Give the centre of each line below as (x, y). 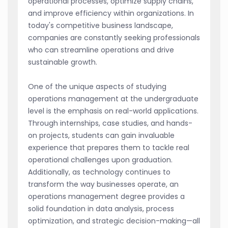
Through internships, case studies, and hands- (110, 123)
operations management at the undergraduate (113, 99)
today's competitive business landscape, (101, 26)
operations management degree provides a (106, 197)
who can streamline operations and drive (101, 50)
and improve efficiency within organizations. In (111, 13)
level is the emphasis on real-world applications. (113, 111)
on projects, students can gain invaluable (101, 136)
